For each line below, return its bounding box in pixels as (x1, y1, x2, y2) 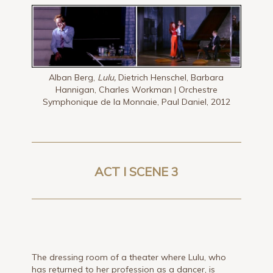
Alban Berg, (49, 71, 96, 83)
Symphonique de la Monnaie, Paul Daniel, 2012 (42, 96, 230, 107)
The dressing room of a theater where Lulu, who (32, 251, 227, 263)
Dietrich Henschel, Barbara (116, 71, 224, 83)
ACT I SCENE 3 (94, 163, 179, 179)
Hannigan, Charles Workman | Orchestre (55, 83, 218, 95)
